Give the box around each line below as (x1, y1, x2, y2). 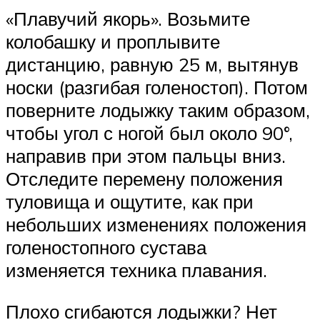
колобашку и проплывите (6, 30, 220, 54)
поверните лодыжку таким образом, (6, 99, 310, 122)
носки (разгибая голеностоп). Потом (6, 76, 308, 99)
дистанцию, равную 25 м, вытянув (6, 53, 299, 76)
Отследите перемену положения (6, 167, 283, 191)
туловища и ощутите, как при (6, 190, 254, 214)
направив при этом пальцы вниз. (6, 144, 286, 168)
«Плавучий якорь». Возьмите (6, 7, 250, 31)
